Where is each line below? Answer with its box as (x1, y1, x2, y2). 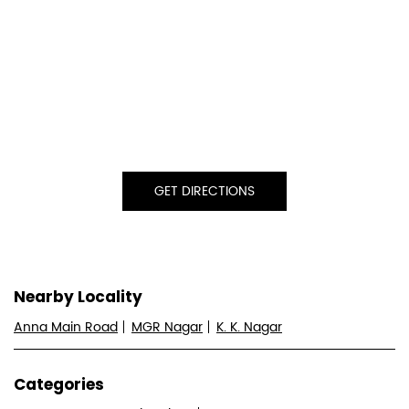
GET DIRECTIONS (154, 181, 255, 203)
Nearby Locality (14, 286, 142, 309)
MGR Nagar (131, 316, 203, 338)
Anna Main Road (14, 316, 118, 338)
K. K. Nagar (216, 316, 282, 338)
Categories (14, 372, 104, 395)
